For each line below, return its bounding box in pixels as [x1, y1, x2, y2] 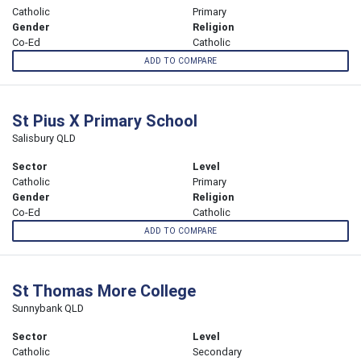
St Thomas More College [12, 280, 196, 301]
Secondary [193, 345, 242, 359]
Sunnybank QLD [12, 301, 84, 316]
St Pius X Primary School [12, 110, 197, 131]
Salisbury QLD [12, 131, 76, 146]
